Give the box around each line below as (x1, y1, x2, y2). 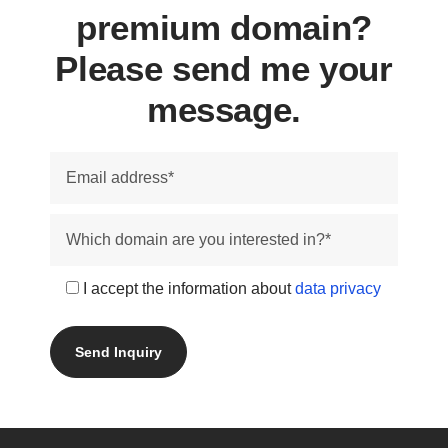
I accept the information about (83, 280, 295, 297)
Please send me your (55, 49, 393, 88)
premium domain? (76, 8, 372, 47)
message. (146, 90, 302, 129)
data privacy (295, 280, 381, 297)
